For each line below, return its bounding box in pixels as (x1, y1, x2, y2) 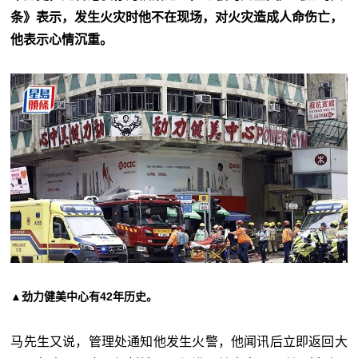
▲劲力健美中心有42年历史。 (10, 290, 158, 304)
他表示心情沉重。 (10, 33, 113, 47)
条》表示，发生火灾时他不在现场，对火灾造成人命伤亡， (10, 10, 344, 25)
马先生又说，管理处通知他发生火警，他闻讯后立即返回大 (10, 335, 348, 349)
